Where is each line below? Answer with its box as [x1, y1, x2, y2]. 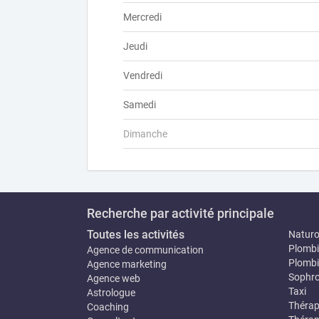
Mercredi [123, 11, 162, 23]
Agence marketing [87, 258, 167, 270]
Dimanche [123, 128, 167, 140]
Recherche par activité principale [87, 206, 274, 221]
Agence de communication [87, 244, 204, 256]
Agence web [87, 273, 140, 284]
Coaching [87, 301, 129, 313]
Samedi [123, 99, 156, 110]
